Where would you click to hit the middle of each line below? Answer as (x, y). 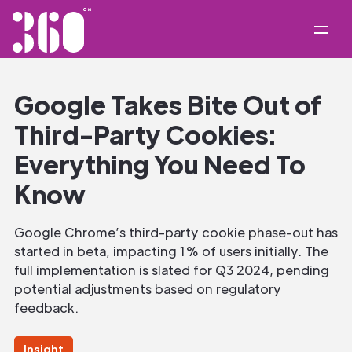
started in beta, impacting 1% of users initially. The (171, 251)
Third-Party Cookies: (145, 134)
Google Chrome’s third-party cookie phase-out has (176, 232)
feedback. (46, 308)
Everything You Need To (160, 164)
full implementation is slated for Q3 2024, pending (172, 270)
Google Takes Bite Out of (168, 104)
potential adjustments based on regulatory (148, 289)
